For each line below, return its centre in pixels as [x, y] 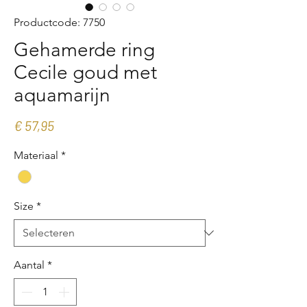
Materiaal [36, 156]
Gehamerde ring [84, 50]
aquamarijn [62, 95]
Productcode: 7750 [59, 23]
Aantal [29, 265]
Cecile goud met [85, 73]
